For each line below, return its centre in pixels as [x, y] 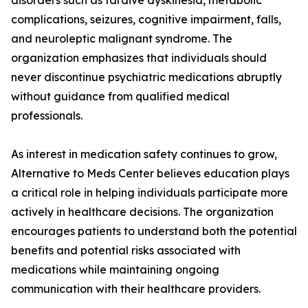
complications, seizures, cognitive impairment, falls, [146, 20]
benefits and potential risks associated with [126, 251]
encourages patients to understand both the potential [154, 231]
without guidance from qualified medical [120, 97]
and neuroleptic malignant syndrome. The [122, 39]
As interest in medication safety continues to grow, [144, 154]
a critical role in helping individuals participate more [150, 193]
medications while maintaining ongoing [115, 270]
